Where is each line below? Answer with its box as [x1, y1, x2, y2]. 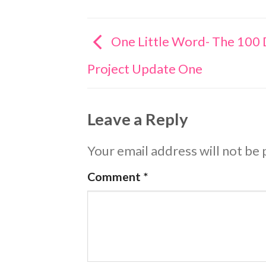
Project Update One [87, 60, 202, 77]
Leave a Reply [87, 109, 191, 129]
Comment [87, 169, 143, 183]
